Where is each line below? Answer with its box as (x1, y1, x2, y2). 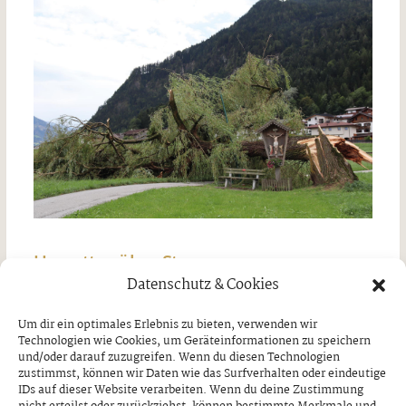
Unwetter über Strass (33, 248, 214, 274)
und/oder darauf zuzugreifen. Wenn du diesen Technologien (18, 347, 340, 367)
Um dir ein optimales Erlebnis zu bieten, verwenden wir (18, 314, 317, 334)
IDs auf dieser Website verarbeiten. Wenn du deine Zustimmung (18, 380, 363, 400)
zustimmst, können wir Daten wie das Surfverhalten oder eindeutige (18, 363, 386, 383)
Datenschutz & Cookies (127, 273, 279, 296)
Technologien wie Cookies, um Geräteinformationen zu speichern (18, 331, 371, 351)
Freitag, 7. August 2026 (33, 289, 168, 310)
